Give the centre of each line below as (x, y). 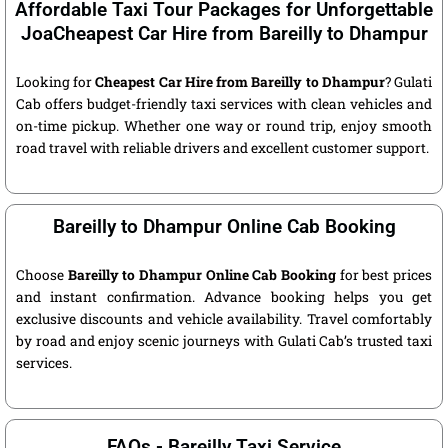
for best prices (384, 275)
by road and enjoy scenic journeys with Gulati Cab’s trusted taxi (224, 341)
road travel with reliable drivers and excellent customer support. (222, 148)
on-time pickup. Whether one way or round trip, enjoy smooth (224, 126)
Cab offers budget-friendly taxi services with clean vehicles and (224, 104)
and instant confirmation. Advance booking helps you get (224, 297)
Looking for (56, 82)
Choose (42, 275)
